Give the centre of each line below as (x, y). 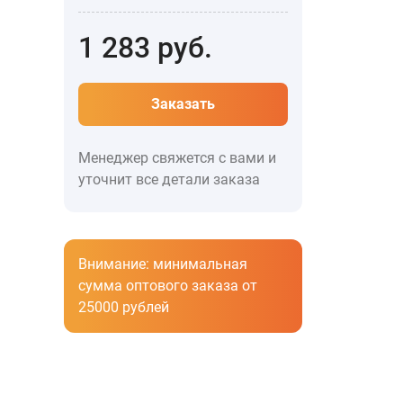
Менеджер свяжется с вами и (177, 158)
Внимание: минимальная (163, 264)
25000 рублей (124, 307)
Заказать (183, 104)
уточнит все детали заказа (169, 179)
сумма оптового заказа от (168, 286)
